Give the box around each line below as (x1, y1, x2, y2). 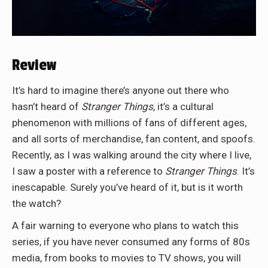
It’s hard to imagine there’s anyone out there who (12, 84, 229, 96)
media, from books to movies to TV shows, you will (12, 251, 241, 264)
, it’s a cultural (153, 100, 214, 112)
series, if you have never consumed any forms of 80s (12, 235, 250, 248)
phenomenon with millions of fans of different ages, (12, 116, 246, 129)
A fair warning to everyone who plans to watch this (12, 219, 239, 232)
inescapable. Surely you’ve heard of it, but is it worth (12, 181, 243, 193)
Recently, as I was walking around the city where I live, (12, 148, 251, 161)
